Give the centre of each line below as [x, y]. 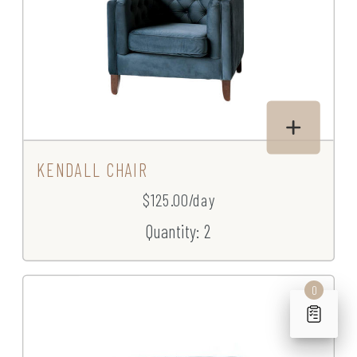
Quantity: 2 [178, 231]
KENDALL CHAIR [92, 170]
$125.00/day [178, 200]
